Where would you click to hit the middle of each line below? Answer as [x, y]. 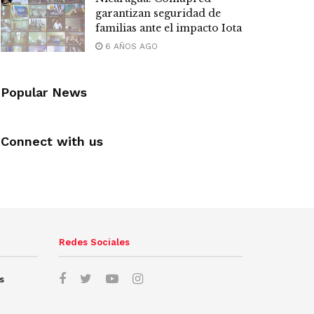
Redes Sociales [94, 243]
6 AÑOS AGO [130, 47]
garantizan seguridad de [158, 14]
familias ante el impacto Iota [169, 28]
